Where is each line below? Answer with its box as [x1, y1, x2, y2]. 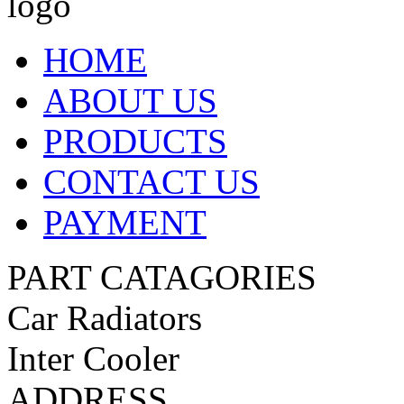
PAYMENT [43, 202, 207, 242]
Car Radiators [7, 298, 202, 337]
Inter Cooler [7, 338, 179, 378]
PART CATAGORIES [7, 257, 317, 297]
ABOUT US [43, 80, 217, 120]
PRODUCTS [43, 121, 227, 161]
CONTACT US [43, 161, 260, 201]
